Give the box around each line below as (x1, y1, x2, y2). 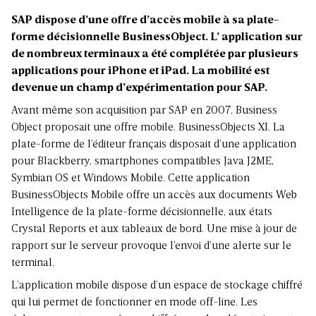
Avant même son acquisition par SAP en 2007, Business (11, 105, 277, 117)
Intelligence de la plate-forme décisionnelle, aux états (11, 207, 272, 219)
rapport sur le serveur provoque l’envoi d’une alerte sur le (11, 241, 291, 253)
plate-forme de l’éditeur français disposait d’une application (11, 139, 296, 151)
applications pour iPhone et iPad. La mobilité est (11, 66, 269, 78)
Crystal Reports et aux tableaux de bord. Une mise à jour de (11, 224, 297, 236)
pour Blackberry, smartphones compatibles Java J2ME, (11, 156, 274, 168)
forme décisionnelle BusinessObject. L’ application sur (11, 32, 303, 44)
